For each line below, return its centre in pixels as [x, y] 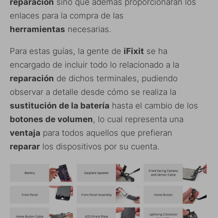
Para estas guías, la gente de [67, 51]
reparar [25, 146]
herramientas [37, 29]
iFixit [134, 51]
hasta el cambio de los [154, 105]
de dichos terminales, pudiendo [116, 78]
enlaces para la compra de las [67, 15]
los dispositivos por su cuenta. [100, 146]
